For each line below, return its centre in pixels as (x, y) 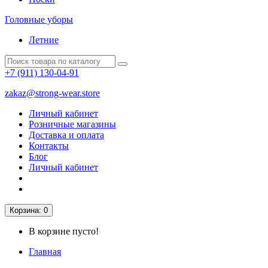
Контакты (49, 146)
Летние (44, 40)
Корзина (24, 210)
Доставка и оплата (66, 135)
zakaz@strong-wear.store (52, 93)
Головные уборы (39, 19)
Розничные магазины (72, 124)
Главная (45, 252)
